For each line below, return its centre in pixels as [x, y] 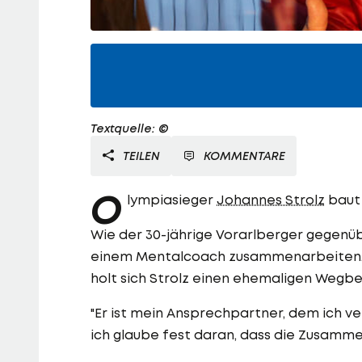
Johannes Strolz [271, 200]
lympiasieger [172, 200]
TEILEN [140, 156]
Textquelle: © [130, 128]
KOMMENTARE [244, 156]
